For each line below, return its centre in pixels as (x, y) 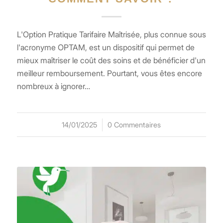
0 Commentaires (134, 125)
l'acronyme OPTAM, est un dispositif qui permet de (106, 48)
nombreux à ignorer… (53, 86)
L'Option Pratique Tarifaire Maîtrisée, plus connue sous (111, 35)
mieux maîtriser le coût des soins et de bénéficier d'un (111, 60)
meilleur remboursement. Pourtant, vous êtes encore (109, 73)
